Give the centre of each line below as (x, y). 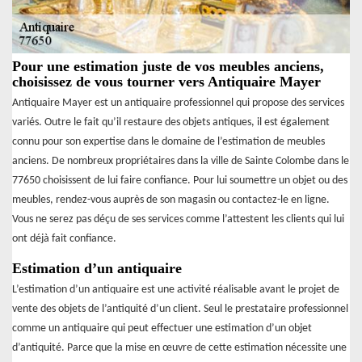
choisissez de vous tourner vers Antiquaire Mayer (166, 82)
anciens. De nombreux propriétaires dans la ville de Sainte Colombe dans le (181, 162)
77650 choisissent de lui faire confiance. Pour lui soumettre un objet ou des (180, 181)
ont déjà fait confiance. (64, 239)
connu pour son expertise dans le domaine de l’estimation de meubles (168, 142)
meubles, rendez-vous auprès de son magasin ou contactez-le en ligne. (171, 200)
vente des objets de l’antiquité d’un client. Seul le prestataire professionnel (180, 309)
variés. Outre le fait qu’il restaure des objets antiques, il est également (171, 123)
